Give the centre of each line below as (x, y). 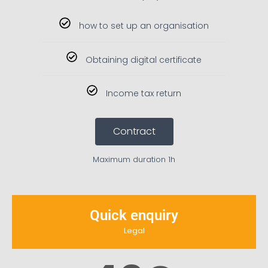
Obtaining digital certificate (144, 60)
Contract (134, 132)
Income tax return (144, 94)
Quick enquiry (134, 216)
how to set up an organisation (144, 26)
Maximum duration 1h (134, 160)
